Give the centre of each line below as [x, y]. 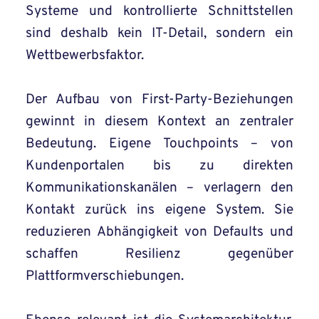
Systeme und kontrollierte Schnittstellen [159, 12]
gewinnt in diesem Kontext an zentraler [159, 122]
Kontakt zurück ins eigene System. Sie [159, 210]
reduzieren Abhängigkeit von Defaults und [159, 232]
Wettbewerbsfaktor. [85, 56]
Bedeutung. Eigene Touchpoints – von [159, 144]
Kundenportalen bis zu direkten [159, 166]
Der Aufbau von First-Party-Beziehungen [159, 100]
